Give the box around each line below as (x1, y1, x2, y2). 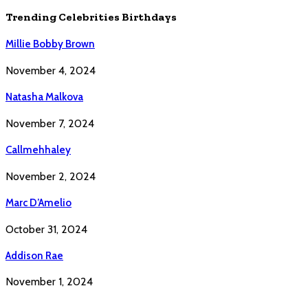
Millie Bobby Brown (5, 38, 95, 50)
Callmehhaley (5, 143, 71, 156)
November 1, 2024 (5, 275, 93, 289)
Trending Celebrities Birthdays (5, 10, 177, 23)
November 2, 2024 (5, 169, 96, 183)
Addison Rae (5, 249, 63, 262)
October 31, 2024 (5, 222, 87, 236)
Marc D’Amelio (5, 196, 71, 209)
